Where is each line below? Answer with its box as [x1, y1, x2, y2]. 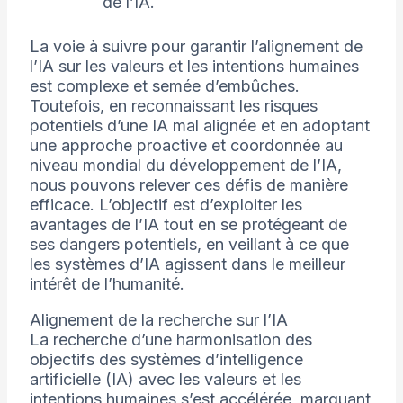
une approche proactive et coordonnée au [29, 136, 343, 156]
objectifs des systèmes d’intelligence [29, 350, 303, 370]
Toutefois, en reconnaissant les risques [29, 96, 318, 116]
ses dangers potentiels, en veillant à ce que [29, 235, 349, 255]
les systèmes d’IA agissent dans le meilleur [29, 255, 345, 274]
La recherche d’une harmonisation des [29, 330, 312, 350]
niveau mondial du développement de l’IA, [29, 156, 342, 175]
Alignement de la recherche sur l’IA [29, 310, 288, 330]
